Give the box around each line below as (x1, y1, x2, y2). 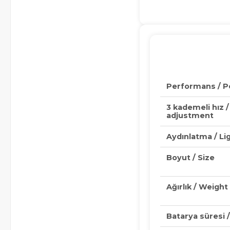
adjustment (166, 111, 214, 121)
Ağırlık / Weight (166, 182, 228, 192)
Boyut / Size (166, 153, 215, 163)
